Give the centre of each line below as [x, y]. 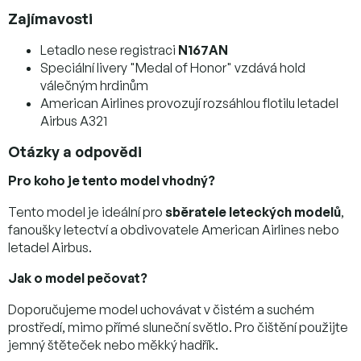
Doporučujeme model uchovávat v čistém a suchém [161, 309]
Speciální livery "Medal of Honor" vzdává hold [173, 67]
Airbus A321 [74, 120]
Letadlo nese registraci [109, 50]
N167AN [203, 50]
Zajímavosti [50, 18]
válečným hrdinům [94, 85]
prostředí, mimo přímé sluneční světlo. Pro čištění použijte [178, 327]
